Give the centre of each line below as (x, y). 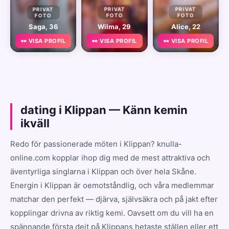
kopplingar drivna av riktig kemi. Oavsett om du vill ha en (112, 213)
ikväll (35, 123)
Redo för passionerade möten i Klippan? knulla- (96, 144)
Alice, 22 (186, 26)
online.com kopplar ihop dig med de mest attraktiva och (110, 157)
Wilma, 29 (114, 26)
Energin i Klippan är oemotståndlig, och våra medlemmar (112, 185)
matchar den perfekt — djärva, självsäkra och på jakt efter (114, 199)
